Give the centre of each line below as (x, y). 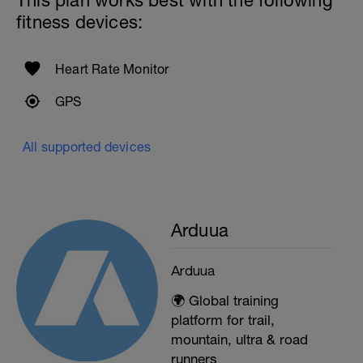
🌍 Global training (224, 301)
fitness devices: (80, 22)
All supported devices (87, 147)
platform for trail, (222, 320)
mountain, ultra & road (239, 340)
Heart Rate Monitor (112, 69)
